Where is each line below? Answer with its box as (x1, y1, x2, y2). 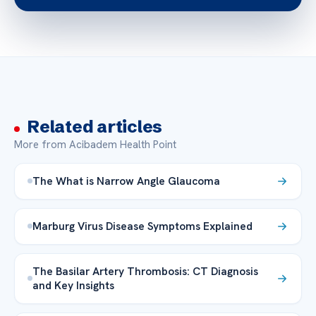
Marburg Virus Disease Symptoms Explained (32, 218, 253, 233)
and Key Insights (32, 277, 114, 293)
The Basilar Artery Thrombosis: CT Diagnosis (32, 263, 258, 279)
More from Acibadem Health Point (14, 137, 176, 152)
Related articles (27, 116, 163, 137)
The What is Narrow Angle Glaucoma (32, 173, 220, 188)
